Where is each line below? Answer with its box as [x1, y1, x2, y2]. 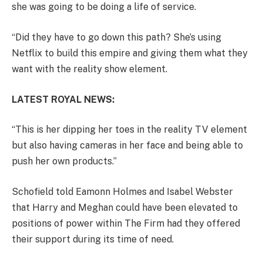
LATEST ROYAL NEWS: [12, 93, 114, 105]
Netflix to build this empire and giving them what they [12, 48, 248, 59]
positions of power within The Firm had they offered [12, 217, 240, 229]
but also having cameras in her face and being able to [12, 140, 243, 151]
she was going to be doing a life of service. [12, 1, 196, 13]
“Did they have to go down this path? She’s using [12, 32, 221, 43]
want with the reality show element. [12, 63, 167, 75]
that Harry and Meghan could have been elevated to [12, 201, 238, 213]
